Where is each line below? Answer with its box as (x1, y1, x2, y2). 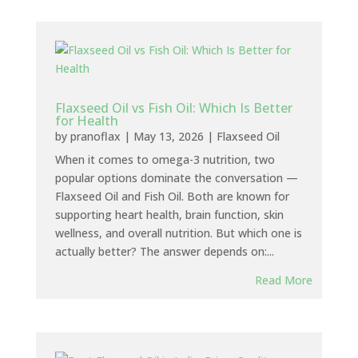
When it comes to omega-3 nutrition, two (54, 152, 275, 167)
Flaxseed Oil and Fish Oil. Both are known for (54, 189, 289, 204)
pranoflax (70, 129, 121, 144)
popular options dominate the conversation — (54, 170, 298, 185)
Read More (255, 272, 313, 288)
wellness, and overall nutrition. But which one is (54, 225, 302, 241)
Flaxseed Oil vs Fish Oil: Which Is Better (54, 99, 292, 117)
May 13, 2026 (133, 129, 204, 144)
